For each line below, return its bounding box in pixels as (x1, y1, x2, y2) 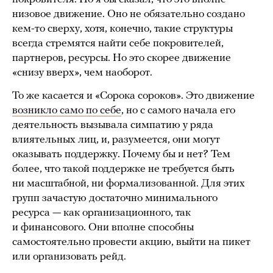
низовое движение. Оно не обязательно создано (12, 9, 245, 21)
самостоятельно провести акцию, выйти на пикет (12, 236, 250, 249)
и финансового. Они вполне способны (12, 222, 194, 234)
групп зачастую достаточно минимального (12, 193, 218, 205)
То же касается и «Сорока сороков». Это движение (12, 90, 255, 102)
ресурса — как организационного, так (12, 207, 191, 219)
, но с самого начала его (121, 105, 235, 117)
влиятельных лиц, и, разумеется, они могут (12, 134, 220, 146)
